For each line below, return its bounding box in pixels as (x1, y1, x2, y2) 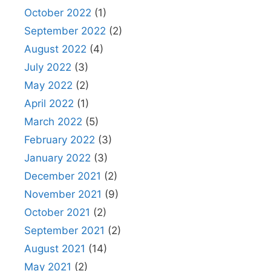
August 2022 (24, 43, 87, 55)
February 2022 (24, 134, 95, 146)
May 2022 (24, 79, 73, 91)
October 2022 (24, 7, 91, 19)
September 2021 (24, 224, 105, 237)
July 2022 (24, 61, 71, 73)
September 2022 (24, 25, 106, 37)
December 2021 (24, 170, 101, 182)
